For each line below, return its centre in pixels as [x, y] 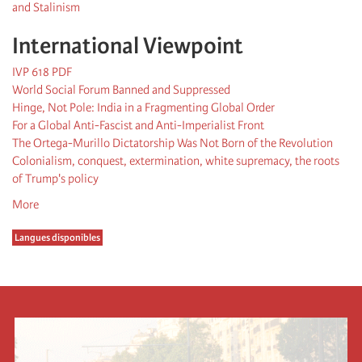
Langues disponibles [57, 238]
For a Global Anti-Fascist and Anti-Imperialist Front [138, 126]
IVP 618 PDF [42, 72]
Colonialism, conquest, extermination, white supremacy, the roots [176, 161]
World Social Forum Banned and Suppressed [121, 90]
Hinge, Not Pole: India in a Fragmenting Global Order [143, 108]
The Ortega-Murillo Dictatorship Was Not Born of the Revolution [173, 143]
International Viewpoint [128, 46]
